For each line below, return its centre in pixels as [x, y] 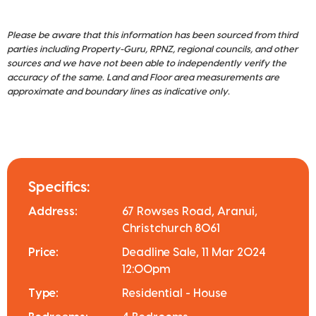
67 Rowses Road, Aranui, [190, 212]
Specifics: [59, 188]
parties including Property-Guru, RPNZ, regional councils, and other [152, 50]
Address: [53, 212]
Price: [43, 253]
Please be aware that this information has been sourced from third [152, 36]
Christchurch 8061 [171, 229]
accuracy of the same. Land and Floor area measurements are [143, 78]
